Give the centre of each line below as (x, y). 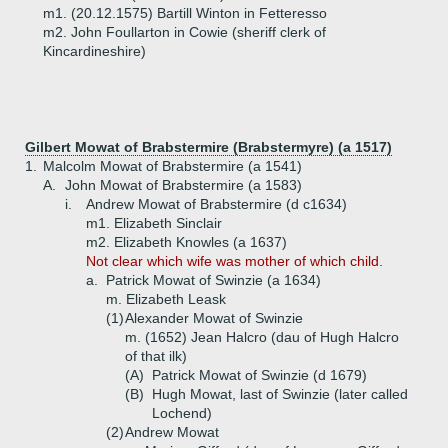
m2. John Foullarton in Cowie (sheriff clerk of (184, 32)
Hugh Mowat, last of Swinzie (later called (280, 394)
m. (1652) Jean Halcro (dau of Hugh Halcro (262, 337)
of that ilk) (156, 356)
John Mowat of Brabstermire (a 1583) (183, 185)
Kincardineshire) (94, 51)
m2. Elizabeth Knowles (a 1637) (186, 242)
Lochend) (182, 413)
